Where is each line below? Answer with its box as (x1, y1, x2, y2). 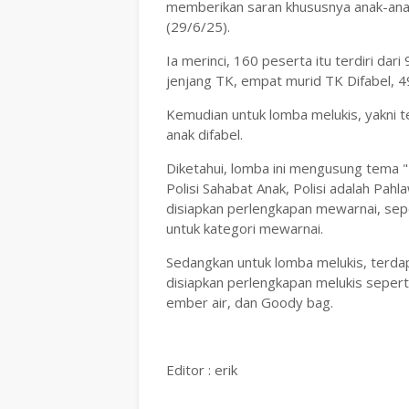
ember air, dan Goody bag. (166, 293, 333, 311)
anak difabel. (166, 125, 243, 143)
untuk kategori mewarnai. (166, 219, 323, 237)
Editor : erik (166, 361, 237, 379)
